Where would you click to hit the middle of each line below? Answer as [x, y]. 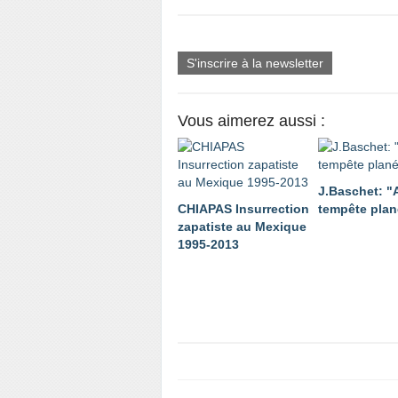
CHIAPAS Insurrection [243, 209]
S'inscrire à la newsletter [255, 64]
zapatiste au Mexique [242, 227]
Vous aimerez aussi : [251, 121]
